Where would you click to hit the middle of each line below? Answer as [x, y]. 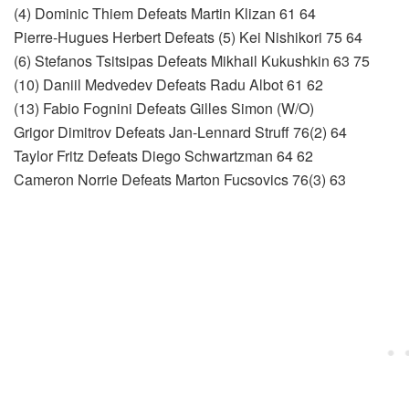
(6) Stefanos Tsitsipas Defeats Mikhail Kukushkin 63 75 [192, 61]
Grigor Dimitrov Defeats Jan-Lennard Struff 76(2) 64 [180, 132]
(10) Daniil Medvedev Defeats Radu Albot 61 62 [168, 85]
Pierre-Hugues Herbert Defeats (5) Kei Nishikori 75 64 [188, 37]
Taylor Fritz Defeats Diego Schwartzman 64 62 [163, 156]
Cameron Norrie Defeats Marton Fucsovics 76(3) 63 [180, 180]
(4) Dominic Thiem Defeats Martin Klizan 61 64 [165, 14]
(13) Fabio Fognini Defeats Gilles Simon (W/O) [164, 109]
